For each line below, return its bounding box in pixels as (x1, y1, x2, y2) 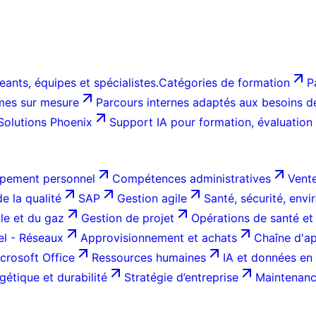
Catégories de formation (159, 75, 290, 90)
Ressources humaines (92, 250, 206, 265)
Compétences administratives (112, 171, 271, 186)
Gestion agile (117, 191, 187, 205)
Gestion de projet (81, 211, 174, 225)
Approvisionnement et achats (80, 231, 237, 245)
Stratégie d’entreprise (124, 270, 238, 284)
